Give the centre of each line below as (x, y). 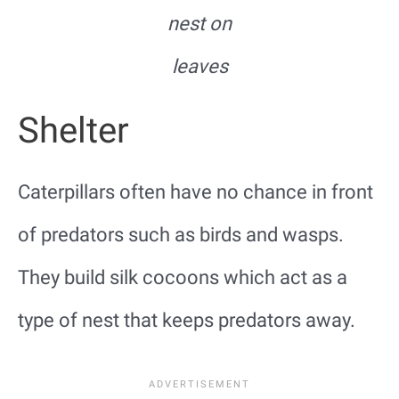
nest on (199, 24)
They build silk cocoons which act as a (183, 278)
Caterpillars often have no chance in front (195, 192)
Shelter (73, 131)
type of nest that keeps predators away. (187, 321)
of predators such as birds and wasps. (181, 235)
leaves (199, 67)
